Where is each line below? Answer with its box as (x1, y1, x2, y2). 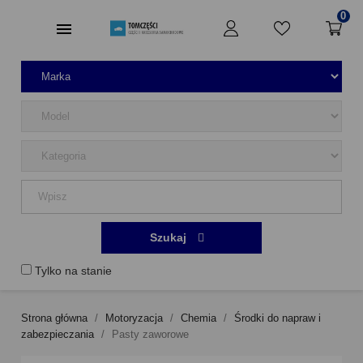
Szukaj (150, 231, 190, 244)
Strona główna (21, 312, 88, 324)
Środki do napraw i (234, 312, 322, 324)
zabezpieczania (21, 328, 95, 340)
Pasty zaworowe (112, 328, 190, 340)
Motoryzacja (105, 312, 164, 324)
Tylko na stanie (35, 264, 113, 277)
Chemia (181, 312, 217, 324)
